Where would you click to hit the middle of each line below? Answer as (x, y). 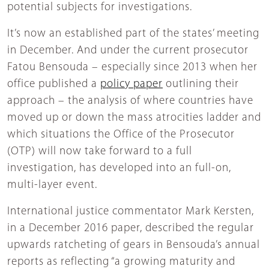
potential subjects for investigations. (100, 7)
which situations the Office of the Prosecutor (121, 134)
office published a (54, 84)
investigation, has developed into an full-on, (119, 168)
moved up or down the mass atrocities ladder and (134, 118)
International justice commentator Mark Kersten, (131, 211)
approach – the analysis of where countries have (130, 101)
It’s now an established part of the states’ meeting (133, 34)
